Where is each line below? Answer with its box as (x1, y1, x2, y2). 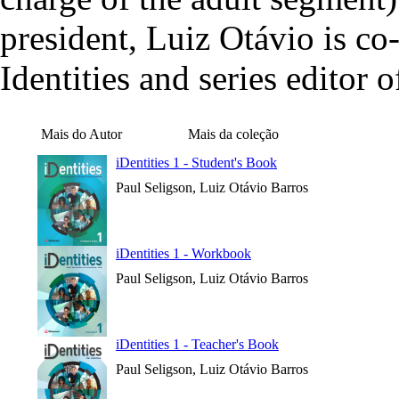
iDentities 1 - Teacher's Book (116, 337, 279, 352)
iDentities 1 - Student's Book (116, 155, 277, 170)
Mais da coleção (188, 126, 279, 142)
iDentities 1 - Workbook (116, 246, 251, 261)
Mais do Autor (40, 126, 122, 142)
